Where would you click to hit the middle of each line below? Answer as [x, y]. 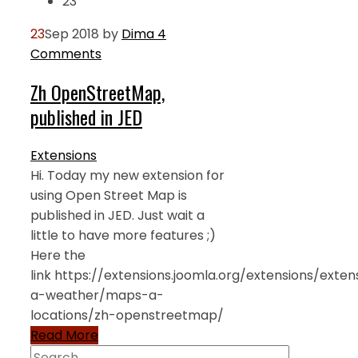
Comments [66, 54]
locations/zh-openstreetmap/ [127, 315]
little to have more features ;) [123, 235]
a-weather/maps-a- [97, 295]
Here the [58, 255]
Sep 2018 [72, 34]
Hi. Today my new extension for [127, 175]
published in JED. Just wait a [117, 215]
